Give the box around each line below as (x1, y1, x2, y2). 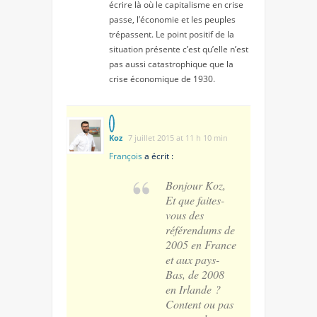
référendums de (166, 221, 235, 237)
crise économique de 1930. (109, 72, 215, 85)
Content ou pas (166, 296, 234, 311)
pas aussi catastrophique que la (109, 57, 234, 70)
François (109, 149, 142, 162)
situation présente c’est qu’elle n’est (109, 42, 248, 55)
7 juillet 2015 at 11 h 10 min (128, 132, 228, 143)
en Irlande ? (166, 281, 221, 296)
